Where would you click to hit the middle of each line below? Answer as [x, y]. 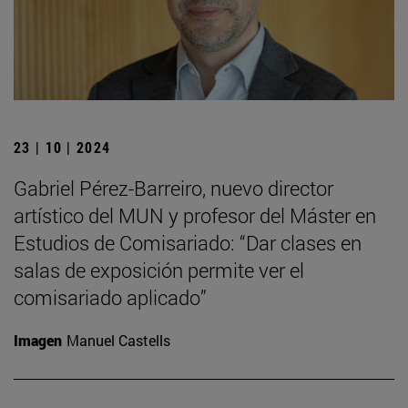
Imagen [38, 340]
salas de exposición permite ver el [159, 270]
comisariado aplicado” [110, 297]
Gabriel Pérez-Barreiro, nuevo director [173, 188]
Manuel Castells [118, 340]
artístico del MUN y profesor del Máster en [195, 215]
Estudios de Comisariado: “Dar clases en [188, 242]
